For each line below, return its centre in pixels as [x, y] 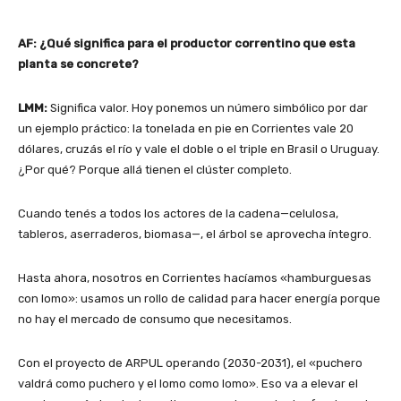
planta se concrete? [78, 64]
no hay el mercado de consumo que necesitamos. [155, 320]
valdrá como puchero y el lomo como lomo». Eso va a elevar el [188, 384]
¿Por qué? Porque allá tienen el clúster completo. [155, 170]
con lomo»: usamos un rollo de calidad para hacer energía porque [199, 299]
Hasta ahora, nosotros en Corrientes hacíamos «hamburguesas [195, 278]
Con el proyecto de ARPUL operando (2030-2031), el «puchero [190, 363]
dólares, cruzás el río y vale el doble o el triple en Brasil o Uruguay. [199, 149]
